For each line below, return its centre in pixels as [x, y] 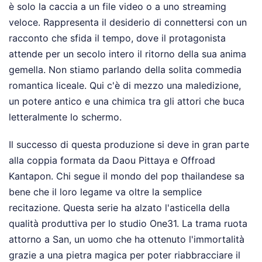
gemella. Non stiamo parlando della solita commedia [125, 70]
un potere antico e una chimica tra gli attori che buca [127, 101]
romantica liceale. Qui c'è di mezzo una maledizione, [125, 86]
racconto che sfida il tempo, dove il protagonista [117, 38]
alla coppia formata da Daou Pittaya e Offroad [112, 161]
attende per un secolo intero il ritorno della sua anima [127, 54]
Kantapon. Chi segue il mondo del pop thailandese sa [127, 176]
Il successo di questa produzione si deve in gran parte [129, 145]
